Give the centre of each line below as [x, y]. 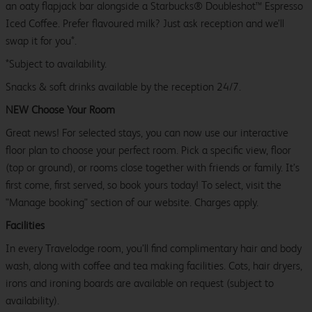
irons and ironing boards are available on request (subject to [140, 283]
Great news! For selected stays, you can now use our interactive [147, 133]
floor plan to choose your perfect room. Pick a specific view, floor [148, 150]
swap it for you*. [41, 41]
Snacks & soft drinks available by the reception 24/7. [123, 87]
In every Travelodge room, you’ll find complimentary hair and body [154, 249]
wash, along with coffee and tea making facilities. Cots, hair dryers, [154, 266]
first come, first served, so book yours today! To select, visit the [143, 185]
